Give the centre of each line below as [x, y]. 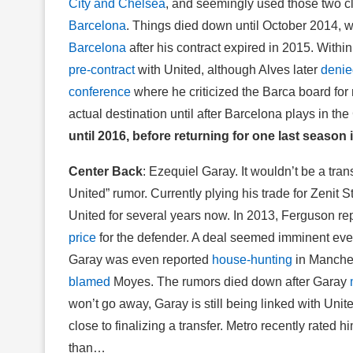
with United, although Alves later [228, 69]
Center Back [106, 171]
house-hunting [252, 259]
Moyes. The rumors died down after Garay [230, 281]
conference [100, 91]
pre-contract [102, 69]
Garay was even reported [140, 259]
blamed [89, 281]
